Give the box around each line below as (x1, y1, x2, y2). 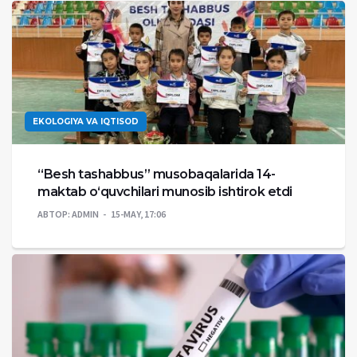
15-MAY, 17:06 (111, 208, 166, 221)
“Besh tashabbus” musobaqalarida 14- (37, 167, 276, 182)
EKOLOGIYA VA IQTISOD (33, 116, 139, 127)
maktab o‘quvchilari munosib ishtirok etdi (37, 184, 292, 200)
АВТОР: (37, 208, 70, 221)
